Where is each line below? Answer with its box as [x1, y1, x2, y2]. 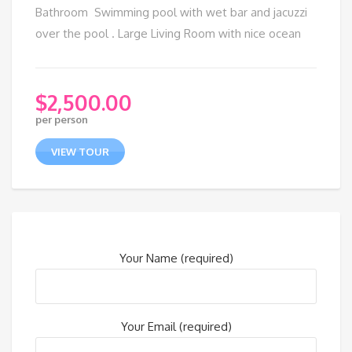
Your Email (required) [120, 319, 232, 334]
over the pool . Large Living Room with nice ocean [35, 26, 301, 42]
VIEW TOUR [50, 145, 109, 159]
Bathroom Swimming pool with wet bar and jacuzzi [35, 5, 307, 20]
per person [35, 113, 88, 126]
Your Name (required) [119, 251, 233, 266]
